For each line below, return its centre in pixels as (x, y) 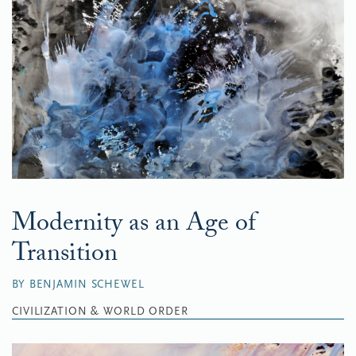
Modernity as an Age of (134, 226)
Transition (65, 256)
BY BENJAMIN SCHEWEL (78, 284)
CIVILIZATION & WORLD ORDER (100, 311)
